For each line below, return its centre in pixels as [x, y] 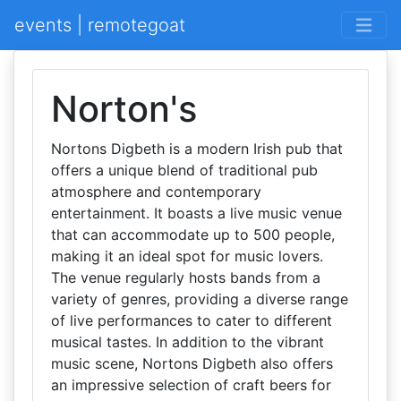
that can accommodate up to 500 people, [193, 235]
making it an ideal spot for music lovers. [187, 256]
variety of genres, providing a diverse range [200, 299]
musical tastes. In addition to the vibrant [188, 342]
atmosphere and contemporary [156, 192]
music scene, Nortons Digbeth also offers [192, 363]
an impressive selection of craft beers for [191, 385]
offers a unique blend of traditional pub [184, 170]
